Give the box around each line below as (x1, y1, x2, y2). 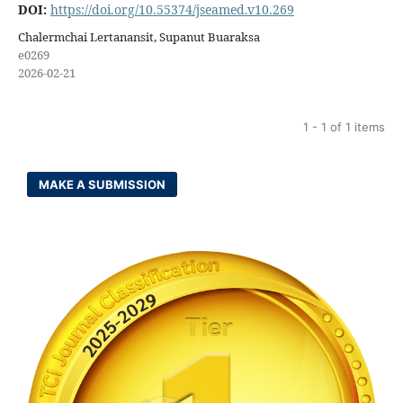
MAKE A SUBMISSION (39, 176, 166, 192)
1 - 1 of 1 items (303, 119, 386, 134)
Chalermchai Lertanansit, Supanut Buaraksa (17, 29, 260, 45)
